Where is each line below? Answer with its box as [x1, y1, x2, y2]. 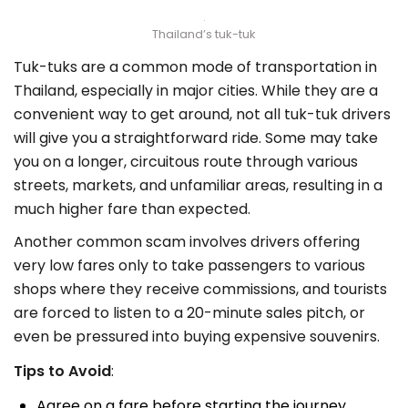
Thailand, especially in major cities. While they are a [14, 80, 378, 102]
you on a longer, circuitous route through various [14, 151, 358, 173]
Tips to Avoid [14, 361, 111, 382]
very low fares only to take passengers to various [14, 255, 365, 277]
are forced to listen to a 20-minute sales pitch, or [14, 302, 365, 324]
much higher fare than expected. [14, 199, 250, 220]
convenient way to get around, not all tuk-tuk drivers [14, 104, 391, 126]
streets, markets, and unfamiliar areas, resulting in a [14, 175, 382, 197]
